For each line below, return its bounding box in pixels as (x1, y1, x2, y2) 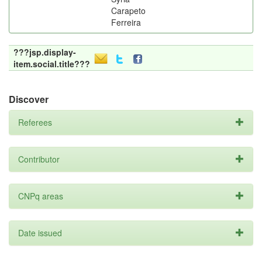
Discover (9, 92, 49, 106)
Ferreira (111, 16, 141, 28)
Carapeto (111, 5, 146, 16)
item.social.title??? (13, 58, 90, 70)
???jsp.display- (13, 46, 76, 58)
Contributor (18, 153, 60, 165)
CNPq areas (18, 190, 63, 202)
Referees (18, 116, 52, 128)
